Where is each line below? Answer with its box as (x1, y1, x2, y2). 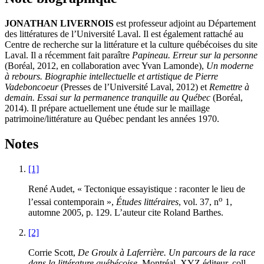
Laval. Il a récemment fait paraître (5, 49, 132, 60)
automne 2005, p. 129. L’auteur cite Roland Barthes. (28, 207, 223, 218)
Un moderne (206, 60, 253, 71)
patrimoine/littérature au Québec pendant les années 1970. (5, 113, 219, 124)
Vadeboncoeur (5, 81, 58, 92)
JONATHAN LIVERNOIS (5, 18, 114, 28)
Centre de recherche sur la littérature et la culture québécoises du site (5, 39, 258, 49)
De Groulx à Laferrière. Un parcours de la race (78, 247, 255, 258)
